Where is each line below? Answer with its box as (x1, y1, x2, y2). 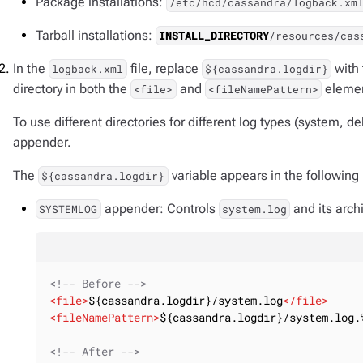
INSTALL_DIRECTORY (159, 28, 270, 43)
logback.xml (52, 62, 124, 76)
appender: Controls (100, 201, 219, 216)
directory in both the (13, 81, 130, 96)
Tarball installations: (36, 28, 156, 43)
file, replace (126, 61, 202, 76)
